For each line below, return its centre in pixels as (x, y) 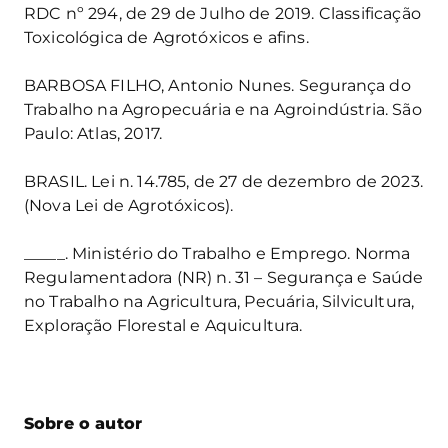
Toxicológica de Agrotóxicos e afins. (166, 37)
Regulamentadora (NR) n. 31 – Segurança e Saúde (224, 277)
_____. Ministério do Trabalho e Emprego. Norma (217, 253)
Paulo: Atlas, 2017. (93, 133)
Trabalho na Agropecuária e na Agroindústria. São (223, 109)
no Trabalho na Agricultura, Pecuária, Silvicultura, (219, 301)
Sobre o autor (83, 423)
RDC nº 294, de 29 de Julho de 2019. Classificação (222, 13)
